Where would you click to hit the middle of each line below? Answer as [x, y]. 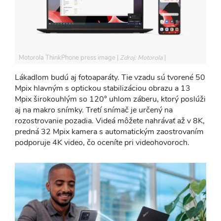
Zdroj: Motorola [142, 58]
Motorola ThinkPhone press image [68, 58]
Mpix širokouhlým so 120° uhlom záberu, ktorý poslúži [110, 99]
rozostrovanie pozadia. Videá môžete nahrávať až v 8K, [110, 121]
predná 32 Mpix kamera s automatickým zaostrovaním [109, 132]
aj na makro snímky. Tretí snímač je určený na [94, 110]
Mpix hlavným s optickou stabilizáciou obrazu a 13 [103, 88]
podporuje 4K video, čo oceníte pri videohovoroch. [103, 143]
